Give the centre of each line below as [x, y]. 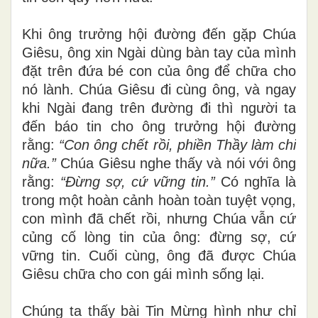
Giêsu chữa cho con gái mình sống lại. [143, 274]
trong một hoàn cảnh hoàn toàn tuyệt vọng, [159, 200]
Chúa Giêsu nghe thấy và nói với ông [176, 163]
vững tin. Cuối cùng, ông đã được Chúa [159, 255]
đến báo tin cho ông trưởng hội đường [159, 126]
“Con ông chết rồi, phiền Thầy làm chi [177, 144]
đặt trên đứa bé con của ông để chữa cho [159, 71]
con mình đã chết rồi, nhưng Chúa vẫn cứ [159, 218]
